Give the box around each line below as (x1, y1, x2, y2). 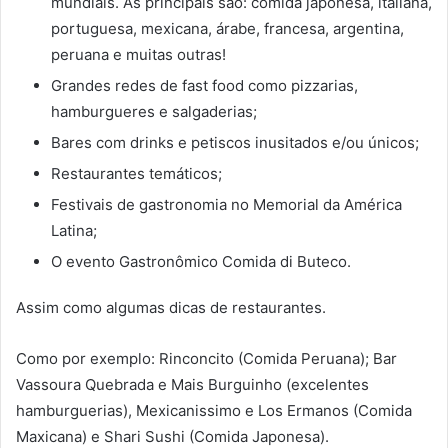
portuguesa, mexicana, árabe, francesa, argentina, (51, 18, 404, 38)
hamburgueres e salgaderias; (51, 101, 257, 121)
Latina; (51, 220, 97, 240)
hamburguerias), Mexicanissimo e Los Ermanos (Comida (16, 400, 412, 420)
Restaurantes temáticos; (51, 163, 222, 183)
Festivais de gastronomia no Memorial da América (51, 194, 402, 214)
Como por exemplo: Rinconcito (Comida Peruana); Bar (16, 348, 397, 368)
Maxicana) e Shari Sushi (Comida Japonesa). (16, 426, 329, 446)
